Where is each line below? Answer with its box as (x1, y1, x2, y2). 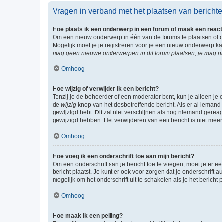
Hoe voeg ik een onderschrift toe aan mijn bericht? (53, 153, 194, 160)
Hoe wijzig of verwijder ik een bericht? (53, 85, 159, 92)
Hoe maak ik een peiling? (53, 212, 123, 219)
